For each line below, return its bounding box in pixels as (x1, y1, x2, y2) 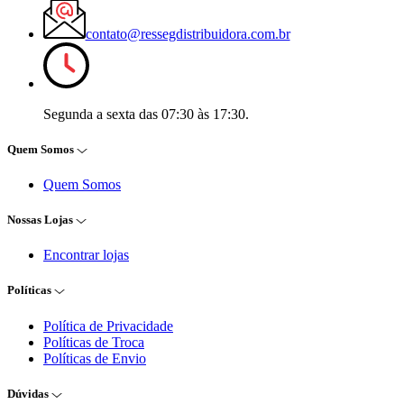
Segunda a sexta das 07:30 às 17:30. (43, 106, 249, 122)
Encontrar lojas (43, 247, 129, 263)
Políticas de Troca (43, 334, 144, 350)
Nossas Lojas (7, 213, 76, 227)
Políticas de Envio (43, 350, 146, 366)
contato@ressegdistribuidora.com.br (85, 25, 290, 41)
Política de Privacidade (43, 317, 173, 334)
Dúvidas (7, 386, 51, 400)
